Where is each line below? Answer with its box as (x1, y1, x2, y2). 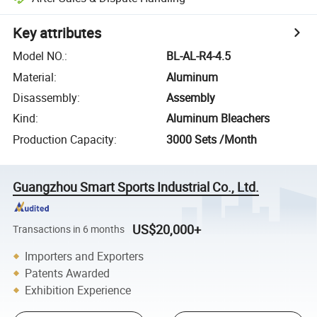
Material (13, 69, 54, 85)
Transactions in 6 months (13, 222, 125, 236)
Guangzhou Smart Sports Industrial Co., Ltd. (13, 178, 260, 195)
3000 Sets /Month (166, 131, 258, 147)
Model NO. (13, 48, 65, 64)
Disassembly (13, 89, 78, 105)
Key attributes (13, 23, 102, 43)
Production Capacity (13, 131, 115, 147)
